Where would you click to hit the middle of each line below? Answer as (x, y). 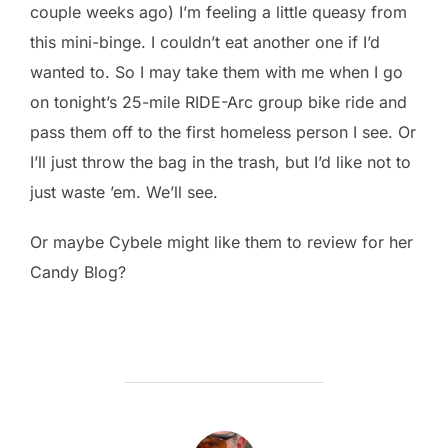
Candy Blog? (78, 271)
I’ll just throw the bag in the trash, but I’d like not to (220, 161)
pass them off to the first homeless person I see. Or (223, 131)
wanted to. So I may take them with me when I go (216, 71)
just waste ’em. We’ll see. (124, 191)
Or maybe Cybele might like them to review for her (221, 241)
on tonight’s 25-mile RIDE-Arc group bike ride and (218, 101)
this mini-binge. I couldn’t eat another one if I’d (205, 41)
